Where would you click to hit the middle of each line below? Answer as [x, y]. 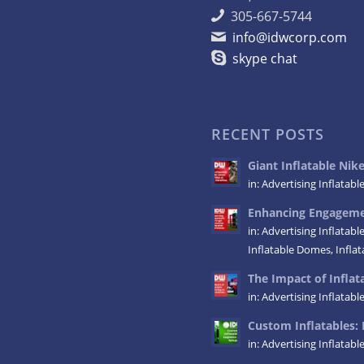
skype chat [265, 58]
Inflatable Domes [290, 249]
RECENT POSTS [268, 134]
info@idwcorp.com [290, 37]
